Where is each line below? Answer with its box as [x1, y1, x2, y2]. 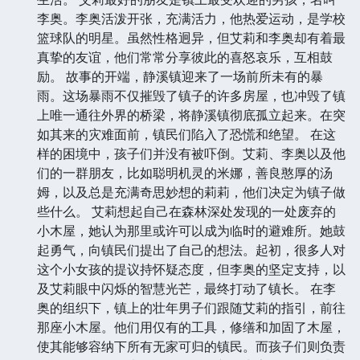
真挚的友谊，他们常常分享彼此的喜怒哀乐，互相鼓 [37, 48, 333, 67]
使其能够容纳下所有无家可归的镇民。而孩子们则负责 [37, 337, 346, 356]
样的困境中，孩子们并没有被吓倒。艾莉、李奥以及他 [37, 145, 346, 163]
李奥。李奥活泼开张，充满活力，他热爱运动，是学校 [37, 10, 346, 28]
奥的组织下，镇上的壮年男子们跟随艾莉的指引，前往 [37, 299, 346, 317]
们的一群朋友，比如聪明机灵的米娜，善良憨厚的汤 [37, 164, 333, 182]
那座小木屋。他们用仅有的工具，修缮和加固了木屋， [37, 318, 346, 337]
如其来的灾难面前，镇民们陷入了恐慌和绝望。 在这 [37, 125, 336, 144]
